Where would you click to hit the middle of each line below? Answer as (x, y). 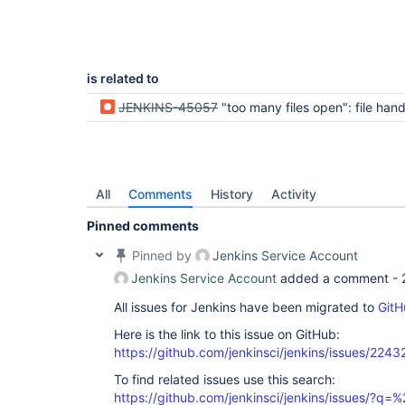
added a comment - (339, 278)
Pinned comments (143, 226)
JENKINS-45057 (168, 107)
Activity (294, 194)
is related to (123, 78)
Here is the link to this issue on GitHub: (227, 334)
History (232, 194)
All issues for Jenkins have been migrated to (246, 307)
